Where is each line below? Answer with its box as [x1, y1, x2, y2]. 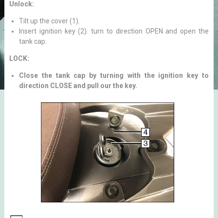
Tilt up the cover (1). [18, 17, 80, 25]
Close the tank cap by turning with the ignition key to [18, 72, 209, 79]
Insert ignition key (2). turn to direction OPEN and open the [18, 27, 209, 35]
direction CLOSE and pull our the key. [18, 82, 137, 90]
